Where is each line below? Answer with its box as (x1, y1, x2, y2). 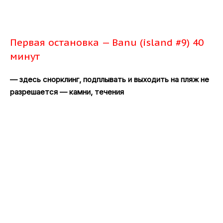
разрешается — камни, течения (10, 87, 124, 97)
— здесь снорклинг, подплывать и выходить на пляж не (10, 74, 209, 84)
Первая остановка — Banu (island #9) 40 (10, 36, 204, 48)
